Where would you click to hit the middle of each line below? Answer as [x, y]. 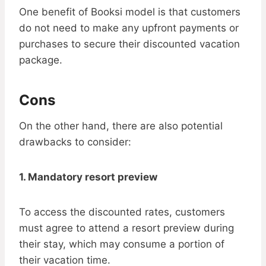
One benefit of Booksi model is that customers [130, 12]
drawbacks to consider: [75, 142]
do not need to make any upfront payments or [129, 28]
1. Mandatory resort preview [88, 177]
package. [41, 60]
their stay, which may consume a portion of [122, 244]
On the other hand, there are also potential [121, 126]
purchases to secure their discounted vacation [129, 44]
